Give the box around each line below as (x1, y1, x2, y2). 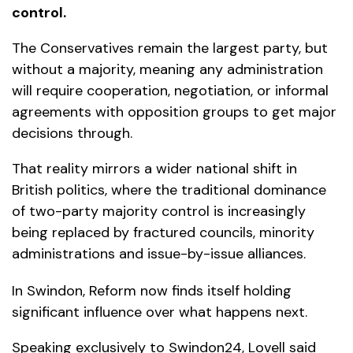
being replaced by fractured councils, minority (12, 223, 314, 243)
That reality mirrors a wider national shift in (12, 159, 297, 179)
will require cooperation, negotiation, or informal (12, 81, 329, 101)
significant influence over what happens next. (12, 303, 307, 322)
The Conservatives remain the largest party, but (12, 39, 328, 58)
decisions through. (12, 124, 132, 143)
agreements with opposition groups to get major (12, 102, 336, 122)
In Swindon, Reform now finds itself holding (12, 281, 292, 301)
